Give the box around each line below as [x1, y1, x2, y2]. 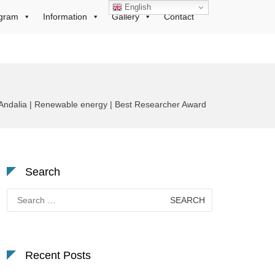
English [122, 2, 152, 12]
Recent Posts [25, 249, 91, 261]
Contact [164, 12, 194, 21]
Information [43, 12, 87, 21]
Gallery [112, 12, 139, 21]
